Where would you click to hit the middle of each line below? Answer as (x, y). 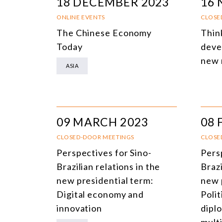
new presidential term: (105, 180)
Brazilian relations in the (109, 166)
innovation (80, 208)
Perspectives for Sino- (104, 152)
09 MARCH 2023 (102, 122)
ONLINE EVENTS (81, 17)
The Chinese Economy (104, 32)
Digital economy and (100, 194)
